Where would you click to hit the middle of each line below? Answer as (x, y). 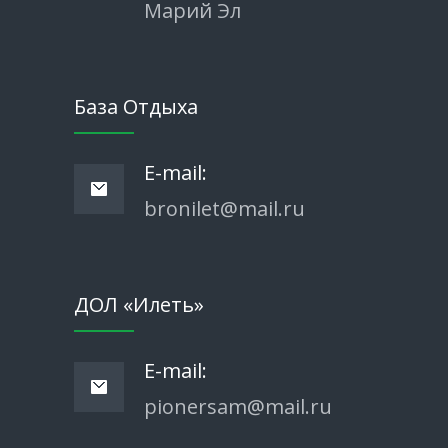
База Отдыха (136, 106)
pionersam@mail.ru (238, 406)
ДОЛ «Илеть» (139, 304)
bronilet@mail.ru (224, 208)
